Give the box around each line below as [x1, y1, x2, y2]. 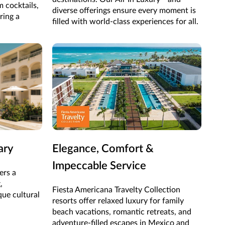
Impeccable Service [52, 160, 146, 172]
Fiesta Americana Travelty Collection [52, 186, 180, 194]
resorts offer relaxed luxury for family [52, 197, 184, 205]
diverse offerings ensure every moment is [52, 6, 196, 15]
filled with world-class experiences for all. [52, 17, 198, 26]
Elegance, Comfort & [52, 143, 154, 155]
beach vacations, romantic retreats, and [52, 208, 191, 216]
